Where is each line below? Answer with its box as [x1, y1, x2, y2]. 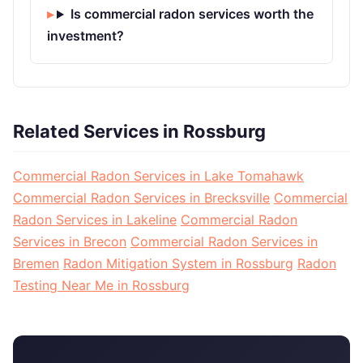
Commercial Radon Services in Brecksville [13, 190, 270, 207]
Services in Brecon [13, 233, 126, 250]
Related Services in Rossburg [13, 121, 266, 143]
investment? [47, 28, 124, 45]
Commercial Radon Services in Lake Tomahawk [13, 168, 304, 185]
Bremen [13, 255, 59, 272]
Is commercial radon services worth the [70, 6, 314, 23]
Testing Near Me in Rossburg [13, 277, 190, 294]
